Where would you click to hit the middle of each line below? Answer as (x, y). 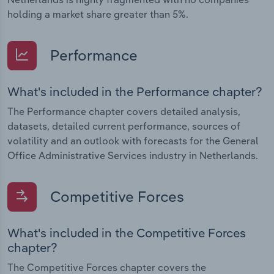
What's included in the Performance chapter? (135, 91)
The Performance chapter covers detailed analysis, (124, 111)
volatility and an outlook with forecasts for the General (133, 140)
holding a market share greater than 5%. (98, 14)
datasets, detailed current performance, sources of (124, 126)
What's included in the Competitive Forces (127, 233)
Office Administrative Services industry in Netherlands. (133, 155)
